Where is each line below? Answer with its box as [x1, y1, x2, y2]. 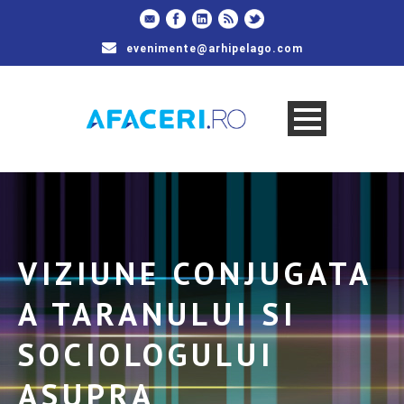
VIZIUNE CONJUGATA [18, 252, 371, 294]
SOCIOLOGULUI [18, 333, 274, 375]
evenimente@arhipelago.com [125, 42, 303, 55]
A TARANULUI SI [18, 292, 297, 335]
